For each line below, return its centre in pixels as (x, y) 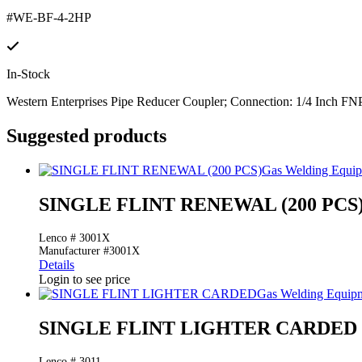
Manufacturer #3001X (89, 251)
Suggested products (86, 136)
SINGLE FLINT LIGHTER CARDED (198, 328)
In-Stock (28, 74)
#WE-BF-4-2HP (49, 18)
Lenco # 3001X (74, 238)
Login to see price (84, 280)
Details (57, 265)
